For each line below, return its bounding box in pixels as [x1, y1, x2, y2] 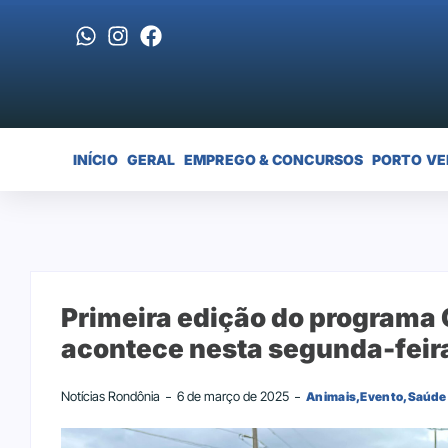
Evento [360, 389, 404, 405]
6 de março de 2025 [177, 388, 289, 405]
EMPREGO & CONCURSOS [184, 150, 364, 168]
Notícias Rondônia [61, 388, 160, 405]
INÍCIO [73, 150, 118, 168]
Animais [306, 389, 357, 405]
